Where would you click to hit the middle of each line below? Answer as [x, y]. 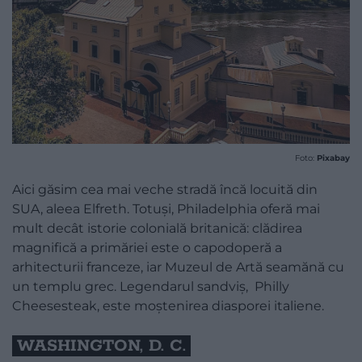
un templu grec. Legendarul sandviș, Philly [151, 287]
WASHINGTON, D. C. [101, 346]
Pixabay [333, 158]
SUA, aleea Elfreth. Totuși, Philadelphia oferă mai [166, 209]
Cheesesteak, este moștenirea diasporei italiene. [168, 306]
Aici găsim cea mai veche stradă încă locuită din [165, 190]
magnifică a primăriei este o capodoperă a [147, 248]
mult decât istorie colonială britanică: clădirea [157, 229]
